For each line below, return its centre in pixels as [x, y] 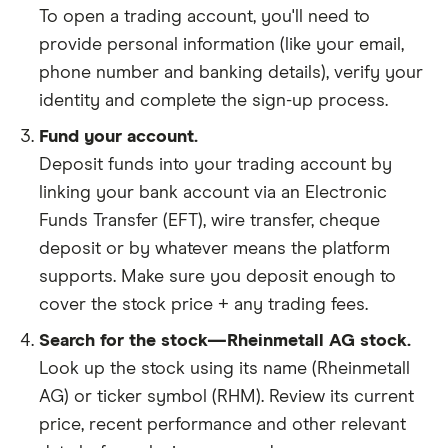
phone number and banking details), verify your [231, 73]
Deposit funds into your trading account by [215, 165]
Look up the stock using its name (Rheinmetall [224, 369]
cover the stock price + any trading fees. [203, 305]
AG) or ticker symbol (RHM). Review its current [226, 397]
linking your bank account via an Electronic [213, 193]
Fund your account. [118, 137]
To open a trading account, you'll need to [204, 17]
